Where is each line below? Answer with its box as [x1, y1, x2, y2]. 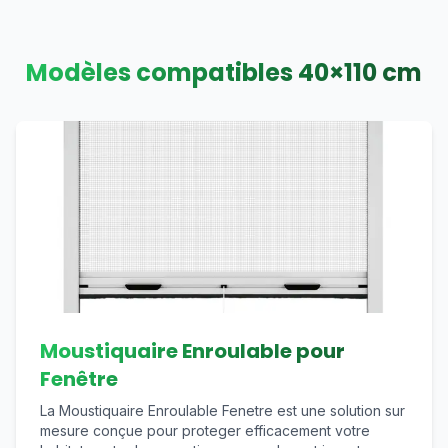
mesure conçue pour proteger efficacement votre [40, 422, 370, 439]
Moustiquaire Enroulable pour [40, 337, 345, 365]
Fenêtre [40, 365, 118, 393]
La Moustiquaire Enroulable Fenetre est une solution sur [40, 402, 405, 419]
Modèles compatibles [26, 56, 298, 89]
